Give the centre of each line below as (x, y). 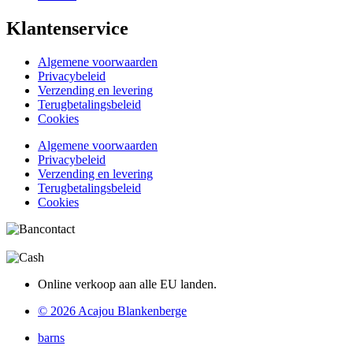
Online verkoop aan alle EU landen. (127, 284)
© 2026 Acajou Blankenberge (112, 311)
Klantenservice (67, 29)
